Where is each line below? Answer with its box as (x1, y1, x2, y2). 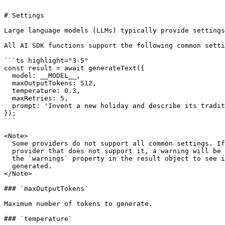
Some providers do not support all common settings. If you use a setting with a (4, 140, 12, 147)
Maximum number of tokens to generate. (4, 200, 153, 207)
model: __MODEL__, (4, 72, 12, 79)
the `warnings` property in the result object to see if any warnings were (4, 155, 12, 162)
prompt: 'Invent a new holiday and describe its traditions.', (4, 102, 12, 109)
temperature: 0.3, (4, 87, 12, 94)
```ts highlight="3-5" (4, 57, 88, 64)
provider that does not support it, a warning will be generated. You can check (4, 147, 12, 155)
